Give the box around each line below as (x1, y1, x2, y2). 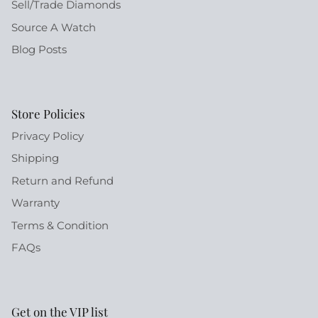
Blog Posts (11, 43, 67, 57)
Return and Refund (11, 173, 114, 187)
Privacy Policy (11, 128, 84, 143)
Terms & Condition (11, 218, 109, 232)
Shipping (11, 151, 59, 165)
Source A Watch (11, 20, 96, 34)
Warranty (11, 196, 60, 210)
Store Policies (11, 105, 85, 121)
